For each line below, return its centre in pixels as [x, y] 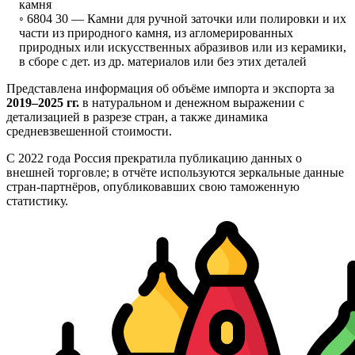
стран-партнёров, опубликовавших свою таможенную [153, 186]
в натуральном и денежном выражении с [192, 102]
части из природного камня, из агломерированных [156, 32]
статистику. [37, 200]
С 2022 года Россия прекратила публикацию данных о [154, 158]
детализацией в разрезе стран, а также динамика [137, 116]
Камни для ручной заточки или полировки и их [217, 18]
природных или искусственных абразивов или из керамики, [183, 47]
